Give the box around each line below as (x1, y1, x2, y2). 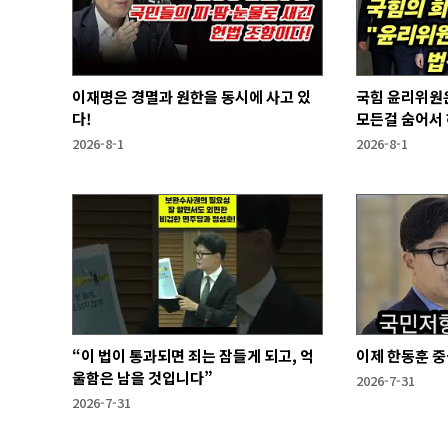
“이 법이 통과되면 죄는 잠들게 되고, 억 (72, 345, 314, 367)
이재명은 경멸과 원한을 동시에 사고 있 (72, 85, 311, 107)
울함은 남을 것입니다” (72, 367, 213, 389)
